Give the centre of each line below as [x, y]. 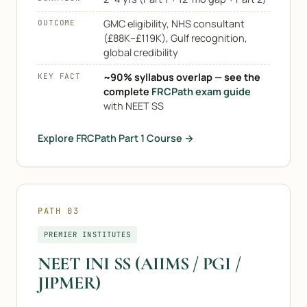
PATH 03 [59, 211]
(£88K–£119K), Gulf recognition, [175, 38]
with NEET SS [134, 106]
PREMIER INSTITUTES [87, 234]
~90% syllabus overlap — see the [182, 77]
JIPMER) [70, 283]
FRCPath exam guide [201, 91]
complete [127, 91]
